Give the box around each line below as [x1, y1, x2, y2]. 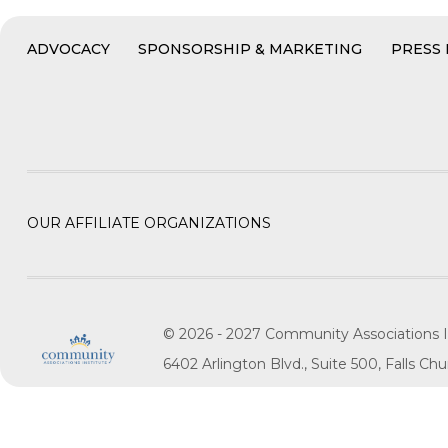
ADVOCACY [26, 40, 110, 58]
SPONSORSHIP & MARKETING [138, 40, 363, 58]
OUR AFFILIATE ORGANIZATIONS [26, 213, 271, 232]
